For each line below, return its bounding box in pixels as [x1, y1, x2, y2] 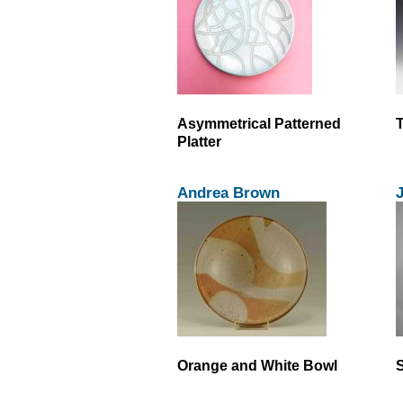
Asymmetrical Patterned [177, 115, 341, 132]
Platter [177, 133, 221, 150]
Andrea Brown [177, 183, 280, 201]
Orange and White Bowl [177, 356, 337, 373]
